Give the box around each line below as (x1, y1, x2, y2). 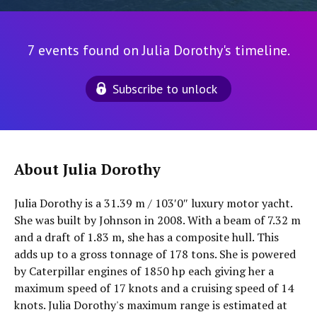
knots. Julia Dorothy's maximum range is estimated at (14, 297, 287, 313)
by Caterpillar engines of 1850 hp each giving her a (14, 263, 274, 279)
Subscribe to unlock (113, 81, 217, 97)
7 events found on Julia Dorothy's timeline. (27, 41, 290, 59)
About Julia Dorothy (14, 160, 161, 179)
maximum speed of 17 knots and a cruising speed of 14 (14, 280, 294, 296)
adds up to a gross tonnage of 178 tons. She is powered (14, 246, 296, 262)
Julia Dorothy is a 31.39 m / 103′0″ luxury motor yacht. (14, 195, 292, 211)
